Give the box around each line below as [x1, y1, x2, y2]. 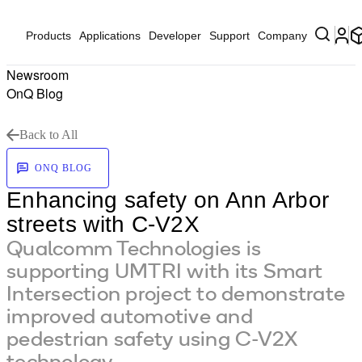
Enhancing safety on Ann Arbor [6, 187, 330, 213]
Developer [149, 29, 201, 42]
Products [26, 29, 71, 42]
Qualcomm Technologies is [6, 234, 262, 261]
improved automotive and [6, 302, 253, 329]
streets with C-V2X [6, 212, 200, 237]
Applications [79, 29, 141, 42]
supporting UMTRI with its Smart [6, 257, 323, 284]
